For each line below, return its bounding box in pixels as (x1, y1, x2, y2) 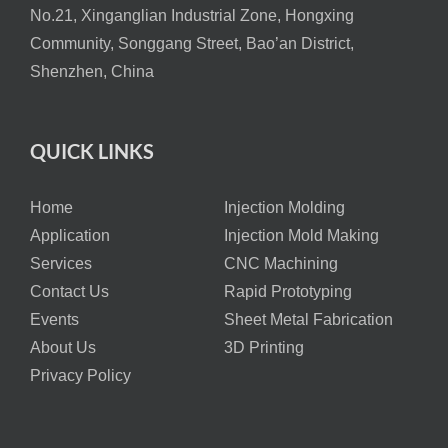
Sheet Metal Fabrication (224, 311, 393, 329)
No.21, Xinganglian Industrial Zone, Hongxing (30, 7, 354, 25)
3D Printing (224, 339, 304, 357)
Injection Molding (224, 199, 345, 217)
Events (30, 311, 79, 329)
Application (30, 227, 110, 245)
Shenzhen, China (30, 63, 154, 81)
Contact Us (30, 283, 109, 301)
